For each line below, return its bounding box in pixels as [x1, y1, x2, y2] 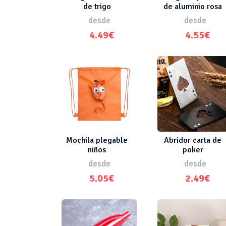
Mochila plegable [66, 135, 128, 145]
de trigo [83, 1, 111, 12]
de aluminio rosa [163, 1, 222, 12]
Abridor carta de [164, 135, 221, 145]
